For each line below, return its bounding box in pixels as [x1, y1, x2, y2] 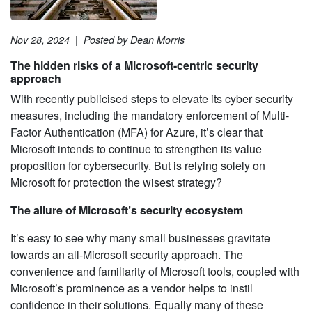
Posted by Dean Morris [84, 32, 185, 47]
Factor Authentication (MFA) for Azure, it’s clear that [10, 123, 263, 140]
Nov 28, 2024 [10, 32, 70, 47]
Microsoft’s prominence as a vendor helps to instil [10, 279, 253, 296]
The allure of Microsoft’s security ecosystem [10, 201, 243, 218]
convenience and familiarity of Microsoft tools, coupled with [10, 263, 299, 279]
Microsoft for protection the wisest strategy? [10, 173, 222, 190]
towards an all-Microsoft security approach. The [10, 246, 243, 263]
